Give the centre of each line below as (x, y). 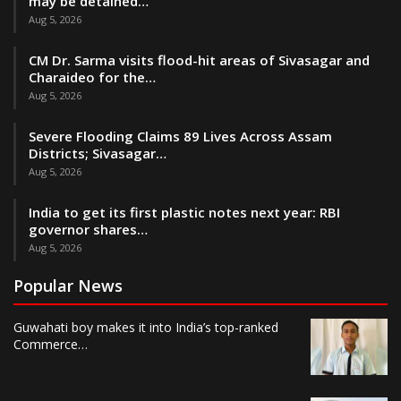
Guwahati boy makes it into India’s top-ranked (146, 327)
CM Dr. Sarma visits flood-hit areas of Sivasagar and (199, 60)
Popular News (68, 285)
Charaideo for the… (92, 77)
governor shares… (88, 229)
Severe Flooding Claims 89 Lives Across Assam (180, 136)
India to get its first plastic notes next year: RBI (184, 212)
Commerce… (51, 344)
